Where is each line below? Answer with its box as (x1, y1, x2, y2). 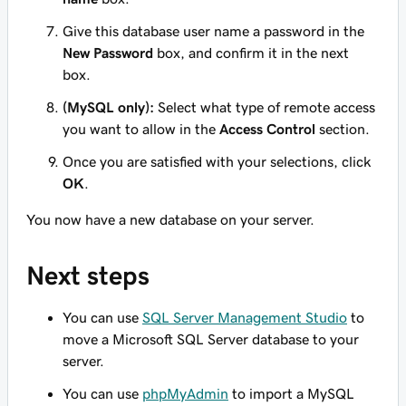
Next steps (26, 263, 150, 288)
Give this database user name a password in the (63, 24, 364, 38)
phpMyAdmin (142, 386, 228, 401)
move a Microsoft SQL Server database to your (63, 332, 359, 346)
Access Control (219, 121, 315, 136)
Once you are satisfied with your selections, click (63, 154, 372, 169)
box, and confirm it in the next (153, 45, 349, 60)
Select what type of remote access (154, 100, 375, 114)
